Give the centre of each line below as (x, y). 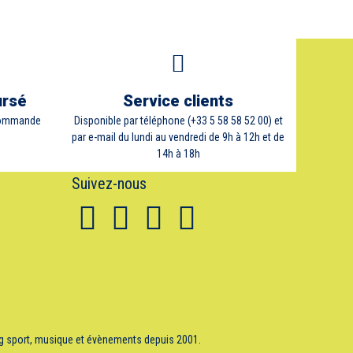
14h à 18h (178, 154)
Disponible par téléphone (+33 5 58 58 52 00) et (178, 121)
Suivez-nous (109, 184)
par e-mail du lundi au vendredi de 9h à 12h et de (178, 137)
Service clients (178, 101)
